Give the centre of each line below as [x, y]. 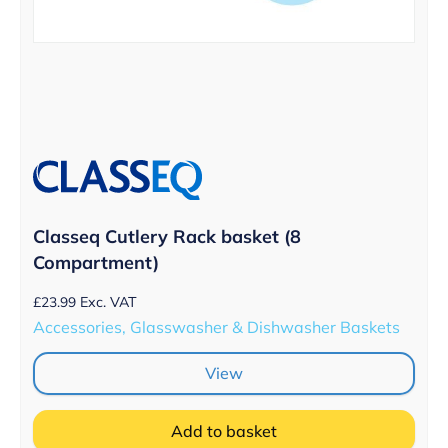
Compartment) [96, 262]
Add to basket [224, 431]
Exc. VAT [108, 301]
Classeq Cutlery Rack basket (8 [167, 236]
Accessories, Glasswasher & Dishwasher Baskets [216, 327]
